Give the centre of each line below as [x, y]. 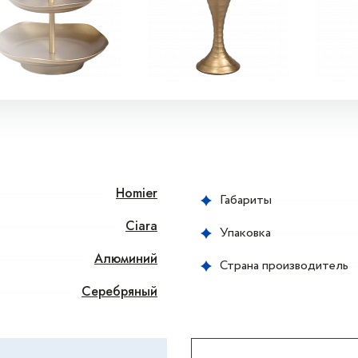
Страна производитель [284, 265]
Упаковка [245, 233]
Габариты [246, 200]
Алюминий [126, 259]
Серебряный [119, 291]
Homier [137, 193]
